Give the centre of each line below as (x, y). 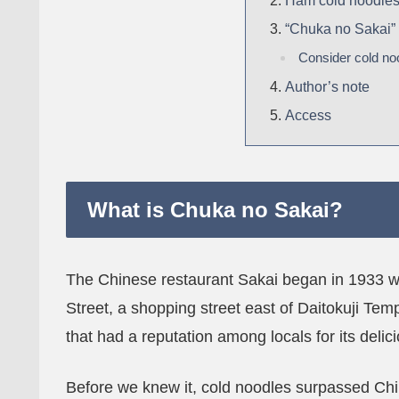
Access (309, 115)
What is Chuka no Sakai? (215, 209)
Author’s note (328, 86)
